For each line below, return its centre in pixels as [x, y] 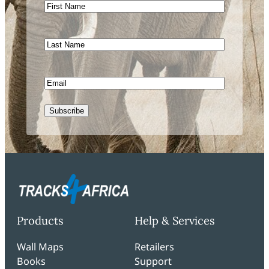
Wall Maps [40, 246]
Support [153, 261]
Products [40, 220]
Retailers [154, 246]
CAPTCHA [65, 120]
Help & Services [175, 220]
